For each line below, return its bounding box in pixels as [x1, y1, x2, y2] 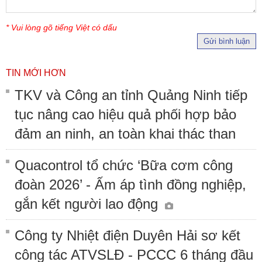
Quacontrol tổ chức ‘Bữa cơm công [15, 157, 233, 173]
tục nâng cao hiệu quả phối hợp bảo [15, 106, 236, 122]
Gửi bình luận [204, 36, 250, 46]
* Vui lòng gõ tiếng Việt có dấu [6, 22, 117, 32]
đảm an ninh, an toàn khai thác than [15, 125, 236, 142]
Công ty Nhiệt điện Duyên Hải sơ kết [15, 227, 240, 243]
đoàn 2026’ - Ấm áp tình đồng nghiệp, [15, 176, 246, 192]
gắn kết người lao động [15, 195, 162, 212]
